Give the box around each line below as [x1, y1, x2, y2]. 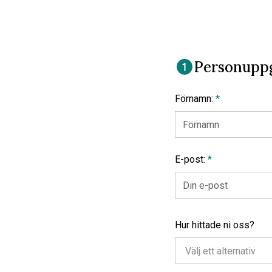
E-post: [175, 154, 208, 165]
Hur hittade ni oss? [175, 219, 254, 231]
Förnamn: [175, 93, 216, 104]
